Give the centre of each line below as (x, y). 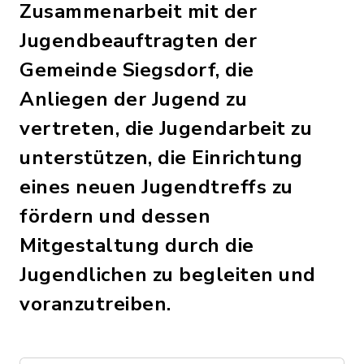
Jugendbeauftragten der (138, 41)
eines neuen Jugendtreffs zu (156, 187)
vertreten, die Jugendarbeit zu (166, 128)
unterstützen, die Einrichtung (161, 158)
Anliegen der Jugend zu (133, 99)
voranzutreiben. (95, 304)
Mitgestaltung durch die (137, 245)
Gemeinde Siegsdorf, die (137, 70)
